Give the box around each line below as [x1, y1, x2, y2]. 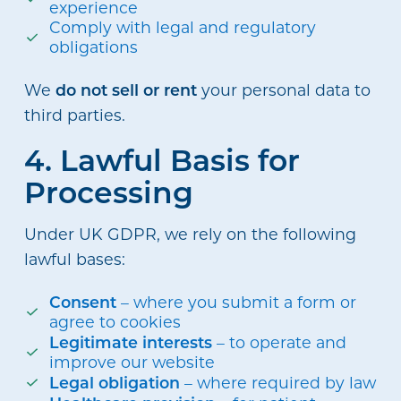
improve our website [49, 352, 216, 373]
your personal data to [196, 79, 371, 100]
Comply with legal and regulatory [49, 16, 317, 38]
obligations [49, 36, 139, 57]
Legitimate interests [49, 331, 213, 354]
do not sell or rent [55, 78, 197, 100]
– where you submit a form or [116, 292, 357, 313]
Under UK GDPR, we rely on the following [23, 224, 356, 245]
